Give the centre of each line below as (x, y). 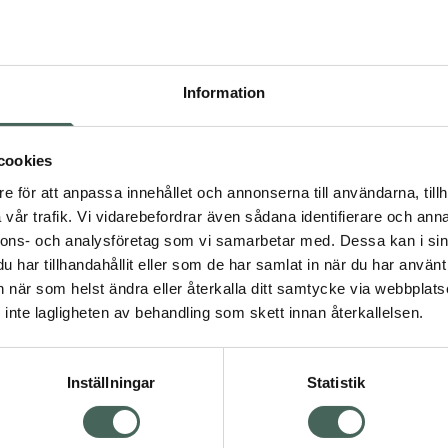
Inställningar (111, 382)
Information (224, 92)
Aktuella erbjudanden (332, 257)
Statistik (336, 382)
